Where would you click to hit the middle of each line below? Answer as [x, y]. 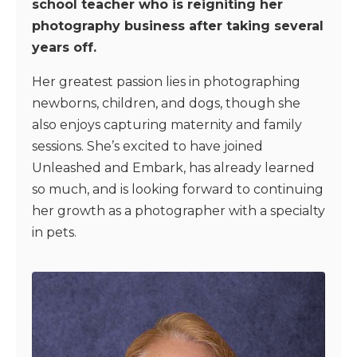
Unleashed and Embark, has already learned [173, 168]
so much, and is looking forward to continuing [178, 189]
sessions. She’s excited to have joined [147, 146]
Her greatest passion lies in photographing [166, 82]
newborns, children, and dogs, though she [166, 103]
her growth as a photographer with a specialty [178, 211]
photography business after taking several [178, 26]
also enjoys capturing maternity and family [167, 125]
